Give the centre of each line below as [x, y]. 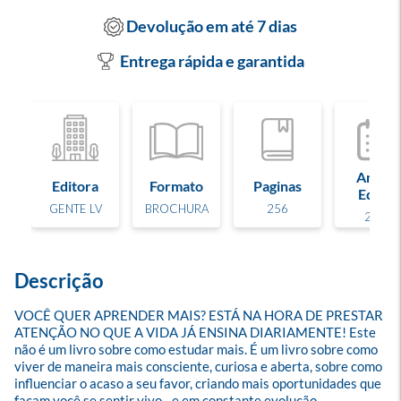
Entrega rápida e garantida [212, 61]
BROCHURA [176, 208]
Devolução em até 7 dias [212, 26]
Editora [75, 185]
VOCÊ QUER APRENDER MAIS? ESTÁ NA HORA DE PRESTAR [200, 315]
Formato [176, 185]
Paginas [277, 185]
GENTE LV [75, 208]
